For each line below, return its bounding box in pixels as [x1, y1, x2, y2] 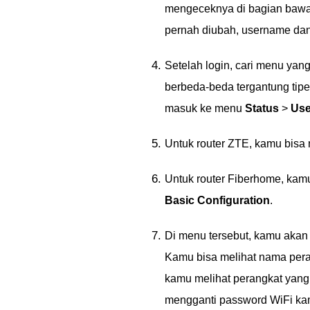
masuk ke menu [165, 102, 245, 114]
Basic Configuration [165, 194, 270, 206]
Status [245, 102, 279, 114]
